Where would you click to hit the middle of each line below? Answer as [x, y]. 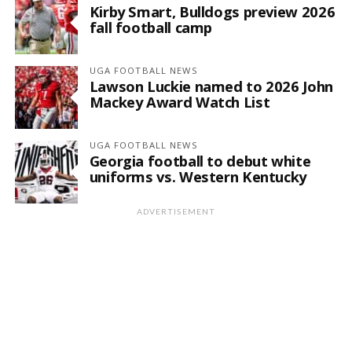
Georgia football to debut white [200, 160]
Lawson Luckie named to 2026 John [211, 86]
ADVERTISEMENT [176, 211]
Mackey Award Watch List [180, 101]
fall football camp [151, 27]
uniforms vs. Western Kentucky [198, 176]
